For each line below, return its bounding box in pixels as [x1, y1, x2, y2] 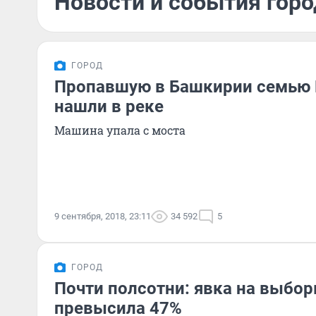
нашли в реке [54, 97, 164, 116]
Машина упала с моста [54, 123, 186, 138]
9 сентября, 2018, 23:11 [54, 211, 151, 221]
